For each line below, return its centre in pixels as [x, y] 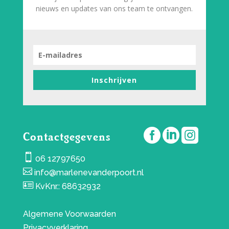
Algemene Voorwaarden [69, 214]
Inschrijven [114, 80]
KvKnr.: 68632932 [67, 186]
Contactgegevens [66, 136]
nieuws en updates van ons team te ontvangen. [114, 9]
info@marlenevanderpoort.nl [89, 172]
